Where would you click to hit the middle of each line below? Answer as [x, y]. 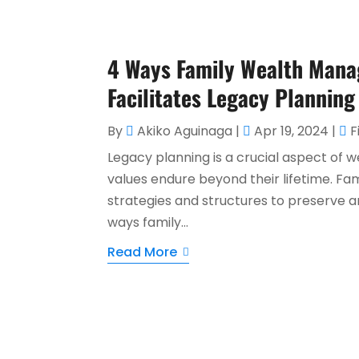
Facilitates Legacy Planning [232, 97]
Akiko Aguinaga [185, 131]
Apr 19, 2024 [292, 131]
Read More [143, 252]
